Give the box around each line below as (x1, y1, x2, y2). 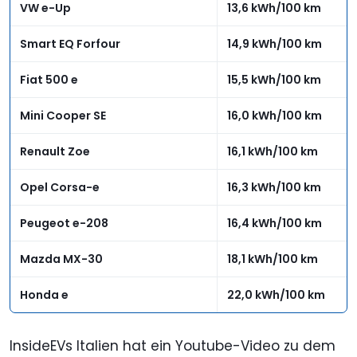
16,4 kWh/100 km (227, 214, 322, 231)
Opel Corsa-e (20, 178, 100, 195)
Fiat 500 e (20, 71, 78, 88)
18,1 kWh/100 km (227, 250, 318, 267)
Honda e (20, 286, 69, 303)
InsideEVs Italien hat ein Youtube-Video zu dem (10, 335, 335, 355)
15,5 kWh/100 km (227, 71, 321, 88)
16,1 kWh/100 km (227, 143, 318, 159)
